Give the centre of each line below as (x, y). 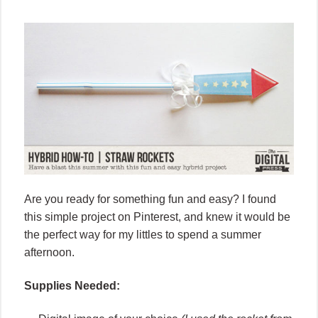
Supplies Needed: (72, 286)
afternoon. (49, 253)
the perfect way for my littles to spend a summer (143, 235)
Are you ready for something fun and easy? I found (150, 199)
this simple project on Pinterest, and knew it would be (157, 217)
